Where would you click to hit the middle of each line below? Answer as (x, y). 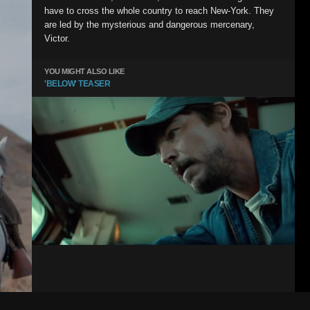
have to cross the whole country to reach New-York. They (159, 11)
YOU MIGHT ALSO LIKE (84, 71)
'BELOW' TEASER (77, 84)
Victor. (57, 38)
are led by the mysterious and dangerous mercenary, (149, 25)
